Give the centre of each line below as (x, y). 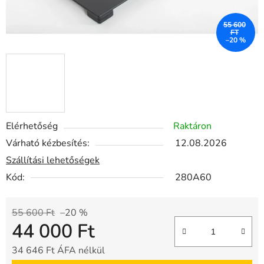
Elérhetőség (32, 126)
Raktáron (192, 126)
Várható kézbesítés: (48, 143)
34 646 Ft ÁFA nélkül (58, 251)
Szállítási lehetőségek (53, 161)
